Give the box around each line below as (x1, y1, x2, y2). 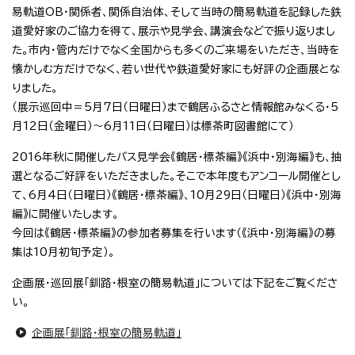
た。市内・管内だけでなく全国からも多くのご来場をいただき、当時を (12, 44, 339, 56)
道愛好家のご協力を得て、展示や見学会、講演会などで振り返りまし (12, 25, 335, 37)
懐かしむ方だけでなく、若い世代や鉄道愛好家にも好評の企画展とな (12, 63, 340, 75)
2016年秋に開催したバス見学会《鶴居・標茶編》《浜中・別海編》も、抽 (12, 151, 342, 163)
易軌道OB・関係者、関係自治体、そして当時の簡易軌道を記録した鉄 (12, 6, 342, 18)
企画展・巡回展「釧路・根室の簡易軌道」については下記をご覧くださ (12, 277, 338, 289)
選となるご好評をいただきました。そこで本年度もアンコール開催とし (12, 170, 341, 182)
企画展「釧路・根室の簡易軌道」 (32, 327, 181, 339)
